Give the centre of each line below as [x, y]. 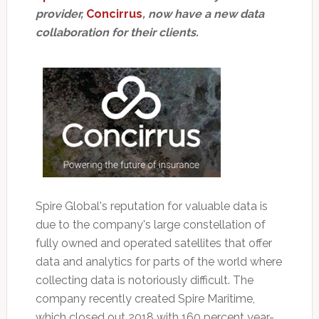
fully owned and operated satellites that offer [153, 243]
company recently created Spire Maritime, [145, 298]
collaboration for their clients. [117, 33]
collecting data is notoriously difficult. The [144, 280]
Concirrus [114, 14]
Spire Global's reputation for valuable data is [151, 206]
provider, [61, 14]
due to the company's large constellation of [150, 224]
